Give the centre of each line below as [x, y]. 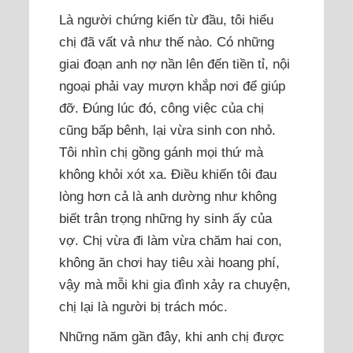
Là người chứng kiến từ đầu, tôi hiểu [166, 20]
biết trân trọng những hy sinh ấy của [165, 219]
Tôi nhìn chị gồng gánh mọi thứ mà [161, 152]
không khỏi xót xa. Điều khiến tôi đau [167, 175]
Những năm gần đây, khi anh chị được [171, 337]
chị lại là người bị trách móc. [143, 307]
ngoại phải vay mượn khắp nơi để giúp [172, 86]
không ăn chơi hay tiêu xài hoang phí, [169, 263]
